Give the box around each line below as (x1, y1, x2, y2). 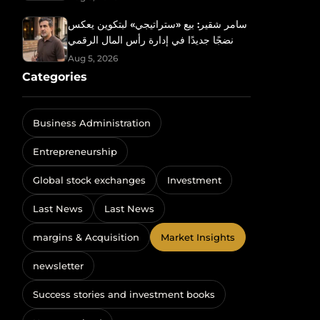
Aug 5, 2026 (68, 53, 118, 64)
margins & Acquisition (33, 231, 139, 243)
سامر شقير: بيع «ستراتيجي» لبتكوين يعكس (68, 18, 247, 31)
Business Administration (33, 117, 151, 129)
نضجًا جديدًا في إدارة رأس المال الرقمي (68, 34, 234, 46)
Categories (22, 70, 87, 84)
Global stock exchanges (33, 174, 146, 186)
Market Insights (161, 231, 235, 243)
